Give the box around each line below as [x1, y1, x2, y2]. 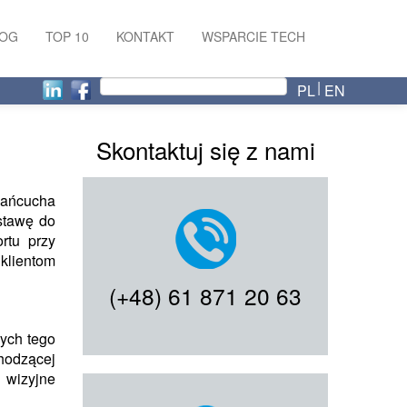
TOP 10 [45, 27, 89, 45]
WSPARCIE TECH [202, 27, 305, 45]
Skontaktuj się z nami [95, 133, 315, 166]
